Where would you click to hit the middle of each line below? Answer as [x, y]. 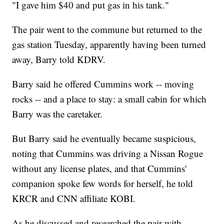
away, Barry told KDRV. [59, 59]
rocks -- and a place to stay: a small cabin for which [109, 99]
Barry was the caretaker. [57, 114]
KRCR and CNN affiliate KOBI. [74, 198]
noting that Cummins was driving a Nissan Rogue [108, 153]
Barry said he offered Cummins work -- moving [103, 84]
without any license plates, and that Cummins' [99, 168]
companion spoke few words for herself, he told [103, 183]
